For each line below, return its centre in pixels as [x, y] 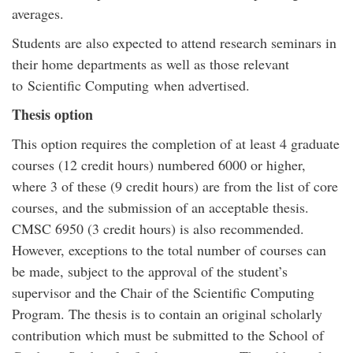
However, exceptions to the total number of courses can [169, 250]
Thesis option [52, 114]
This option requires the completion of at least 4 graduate [176, 143]
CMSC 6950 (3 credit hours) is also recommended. [158, 229]
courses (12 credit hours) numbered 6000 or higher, [159, 165]
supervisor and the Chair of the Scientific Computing [163, 292]
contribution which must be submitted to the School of [168, 335]
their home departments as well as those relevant [150, 64]
